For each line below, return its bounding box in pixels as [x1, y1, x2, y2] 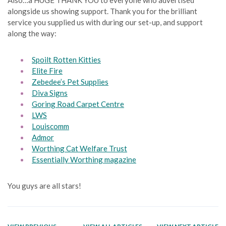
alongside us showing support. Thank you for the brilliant [8, 6, 197, 16]
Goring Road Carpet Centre [32, 99, 124, 108]
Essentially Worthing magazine [32, 154, 136, 164]
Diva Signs [32, 88, 68, 97]
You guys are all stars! [8, 181, 81, 190]
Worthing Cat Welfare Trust [32, 143, 127, 153]
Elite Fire [32, 66, 63, 75]
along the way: [8, 28, 56, 38]
